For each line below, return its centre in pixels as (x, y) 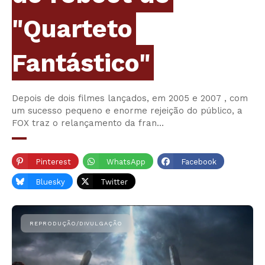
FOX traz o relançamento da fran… (88, 123)
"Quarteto (72, 29)
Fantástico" (81, 63)
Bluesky (50, 182)
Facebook (199, 162)
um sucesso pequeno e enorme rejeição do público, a (127, 111)
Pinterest (53, 162)
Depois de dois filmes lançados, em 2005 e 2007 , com (130, 98)
